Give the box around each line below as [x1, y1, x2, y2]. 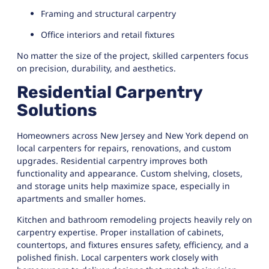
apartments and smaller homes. [17, 192, 146, 204]
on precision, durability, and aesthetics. [17, 62, 176, 74]
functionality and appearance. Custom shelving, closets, [17, 167, 243, 179]
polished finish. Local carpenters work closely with [17, 252, 219, 264]
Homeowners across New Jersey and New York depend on [17, 129, 249, 141]
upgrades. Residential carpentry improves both [17, 154, 208, 166]
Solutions [17, 100, 97, 120]
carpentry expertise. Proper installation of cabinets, [17, 226, 224, 238]
